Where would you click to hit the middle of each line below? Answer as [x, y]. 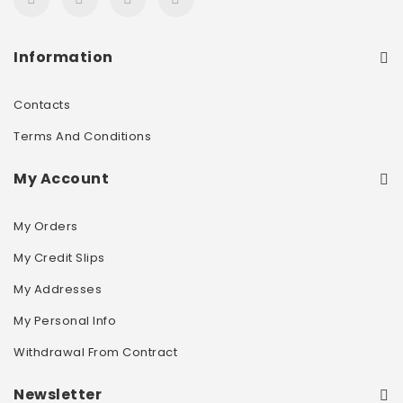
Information [63, 58]
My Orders [46, 227]
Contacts [42, 105]
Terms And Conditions [83, 137]
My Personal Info [65, 321]
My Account [62, 179]
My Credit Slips [59, 258]
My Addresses [58, 290]
